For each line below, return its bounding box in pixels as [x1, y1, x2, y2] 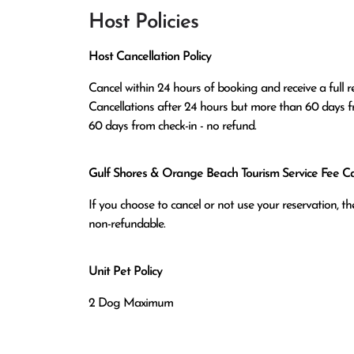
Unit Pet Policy [88, 265, 162, 278]
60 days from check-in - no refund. [88, 120, 256, 133]
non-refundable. [88, 218, 165, 231]
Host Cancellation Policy [88, 51, 211, 63]
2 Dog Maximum [88, 297, 173, 310]
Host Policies [88, 12, 198, 33]
